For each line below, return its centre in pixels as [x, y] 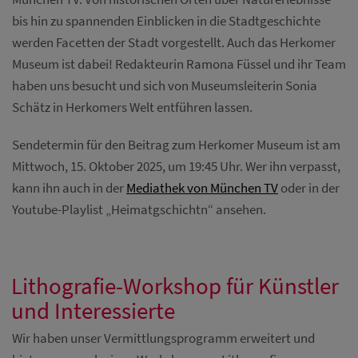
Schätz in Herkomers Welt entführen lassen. [132, 107]
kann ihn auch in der [69, 188]
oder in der [309, 188]
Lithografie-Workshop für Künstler [175, 286]
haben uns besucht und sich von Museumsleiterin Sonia [165, 86]
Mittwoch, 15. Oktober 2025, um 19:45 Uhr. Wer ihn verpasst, [176, 167]
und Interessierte [93, 311]
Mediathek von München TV [202, 188]
